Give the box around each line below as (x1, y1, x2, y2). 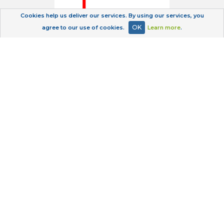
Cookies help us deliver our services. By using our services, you (20, 12, 204, 19)
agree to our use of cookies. (42, 24, 126, 31)
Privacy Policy (86, 184, 138, 193)
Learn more (147, 24, 180, 31)
